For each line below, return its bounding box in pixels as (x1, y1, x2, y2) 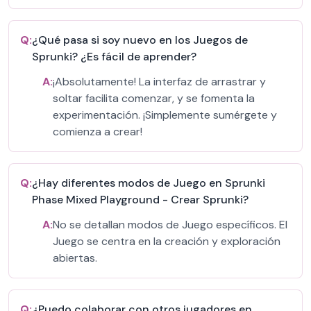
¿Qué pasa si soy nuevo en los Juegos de (32, 33, 248, 47)
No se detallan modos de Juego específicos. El (53, 217, 287, 232)
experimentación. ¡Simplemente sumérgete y (53, 108, 277, 122)
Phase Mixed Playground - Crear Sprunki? (32, 192, 249, 207)
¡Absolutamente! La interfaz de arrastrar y (53, 74, 266, 89)
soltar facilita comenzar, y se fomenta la (53, 91, 255, 106)
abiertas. (53, 251, 97, 265)
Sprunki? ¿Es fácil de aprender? (32, 49, 196, 64)
